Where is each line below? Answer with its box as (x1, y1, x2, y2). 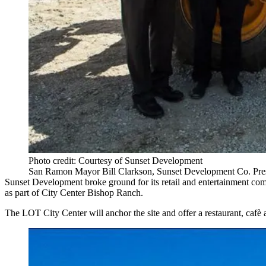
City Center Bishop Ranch (42, 188, 141, 198)
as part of (5, 188, 42, 198)
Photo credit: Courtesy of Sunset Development (28, 156, 202, 166)
